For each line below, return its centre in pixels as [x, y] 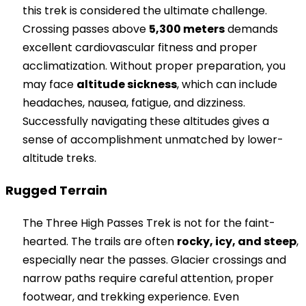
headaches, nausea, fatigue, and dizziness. [134, 103]
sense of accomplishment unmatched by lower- [153, 140]
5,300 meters [187, 29]
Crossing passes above [86, 29]
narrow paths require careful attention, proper [148, 278]
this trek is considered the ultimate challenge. [145, 11]
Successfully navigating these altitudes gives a [146, 122]
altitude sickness [127, 85]
